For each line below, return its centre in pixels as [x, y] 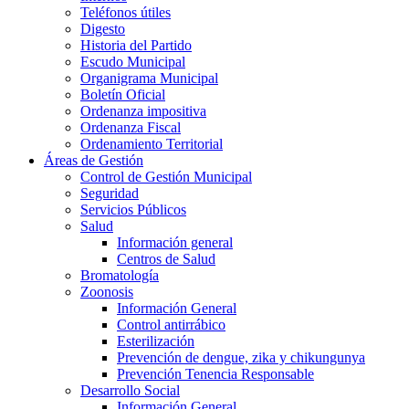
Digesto [103, 29]
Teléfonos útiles [126, 12]
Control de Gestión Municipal [166, 177]
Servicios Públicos [133, 210]
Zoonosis [107, 292]
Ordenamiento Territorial [152, 144]
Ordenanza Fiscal [131, 127]
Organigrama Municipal [149, 78]
